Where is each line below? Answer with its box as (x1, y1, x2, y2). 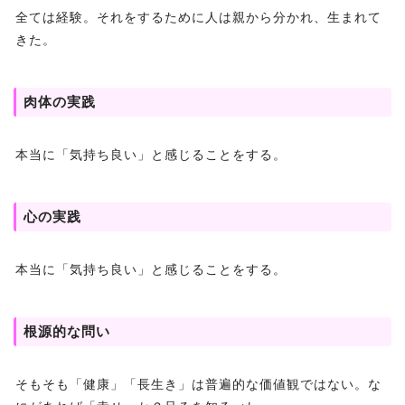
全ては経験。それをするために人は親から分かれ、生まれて (15, 10, 381, 25)
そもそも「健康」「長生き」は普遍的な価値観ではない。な (15, 377, 381, 392)
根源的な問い (24, 325, 110, 340)
